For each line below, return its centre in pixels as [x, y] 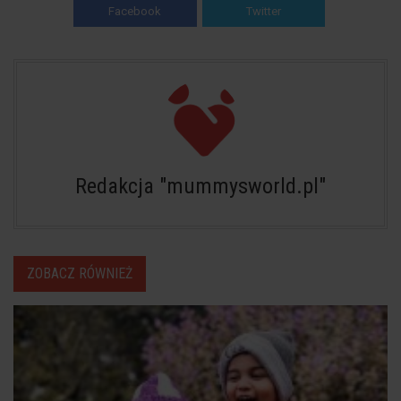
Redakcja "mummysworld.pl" [200, 186]
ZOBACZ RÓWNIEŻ [80, 273]
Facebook [135, 11]
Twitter [263, 11]
